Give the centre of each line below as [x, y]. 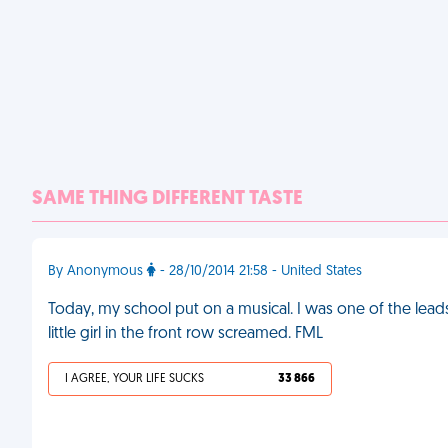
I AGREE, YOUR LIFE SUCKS [134, 379]
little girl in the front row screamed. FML [185, 334]
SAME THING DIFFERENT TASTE [167, 199]
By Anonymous [97, 271]
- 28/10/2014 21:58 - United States [259, 271]
